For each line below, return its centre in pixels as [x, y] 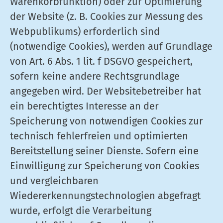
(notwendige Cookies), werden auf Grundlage [111, 46]
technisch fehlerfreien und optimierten [99, 136]
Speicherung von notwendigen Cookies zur [107, 121]
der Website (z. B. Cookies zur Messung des [106, 16]
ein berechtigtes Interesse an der [84, 106]
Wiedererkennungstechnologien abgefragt [105, 196]
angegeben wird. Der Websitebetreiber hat [106, 91]
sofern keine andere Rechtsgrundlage [95, 76]
